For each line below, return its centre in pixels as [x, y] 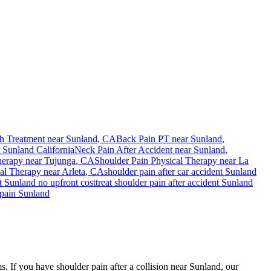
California [54, 149]
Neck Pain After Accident [123, 149]
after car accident [190, 171]
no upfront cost [66, 182]
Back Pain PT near [153, 139]
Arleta [73, 171]
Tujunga [60, 160]
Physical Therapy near [193, 160]
